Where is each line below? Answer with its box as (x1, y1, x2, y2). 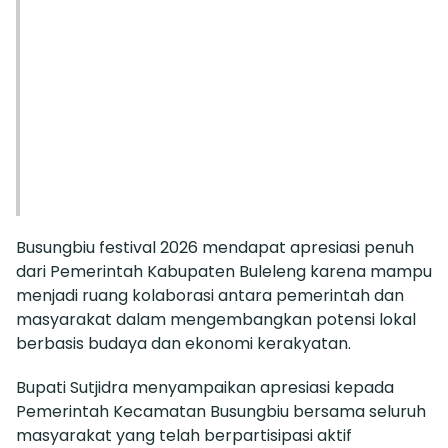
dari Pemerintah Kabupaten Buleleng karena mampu (16, 259, 432, 283)
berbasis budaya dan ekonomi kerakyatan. (16, 331, 351, 355)
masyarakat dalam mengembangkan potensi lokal (16, 307, 416, 331)
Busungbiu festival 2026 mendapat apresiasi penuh (16, 235, 414, 259)
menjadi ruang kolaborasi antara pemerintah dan (16, 283, 404, 307)
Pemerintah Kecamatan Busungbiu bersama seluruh (16, 399, 426, 423)
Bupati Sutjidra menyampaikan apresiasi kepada (16, 375, 394, 399)
